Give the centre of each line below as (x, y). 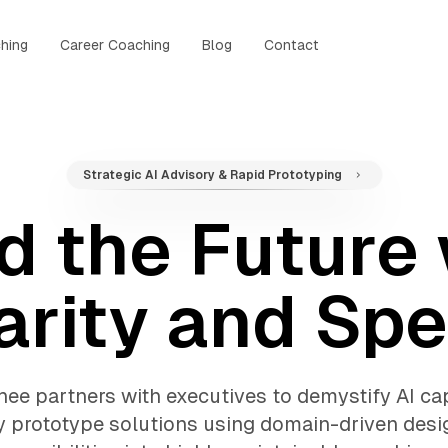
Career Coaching (114, 44)
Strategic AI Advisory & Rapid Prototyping (212, 175)
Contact (291, 44)
